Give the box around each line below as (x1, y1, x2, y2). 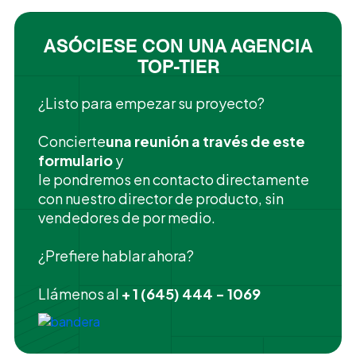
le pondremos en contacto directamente (37, 169, 309, 188)
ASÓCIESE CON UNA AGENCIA (43, 35, 313, 56)
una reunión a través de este (105, 131, 305, 150)
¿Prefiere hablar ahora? (37, 246, 194, 265)
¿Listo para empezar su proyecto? (37, 93, 265, 112)
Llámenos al (37, 284, 122, 303)
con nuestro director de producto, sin (37, 188, 284, 207)
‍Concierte (37, 131, 106, 150)
